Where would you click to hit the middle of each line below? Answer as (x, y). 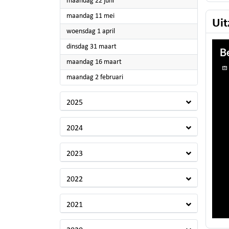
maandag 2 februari (95, 77)
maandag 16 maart (94, 62)
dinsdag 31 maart (91, 47)
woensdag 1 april (91, 31)
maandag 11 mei (90, 16)
